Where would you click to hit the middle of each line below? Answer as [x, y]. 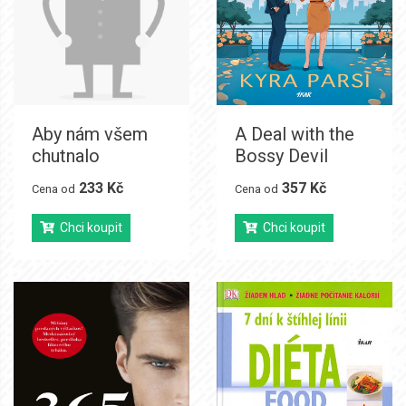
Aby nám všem [90, 134]
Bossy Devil [281, 155]
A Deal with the [295, 134]
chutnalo [66, 155]
